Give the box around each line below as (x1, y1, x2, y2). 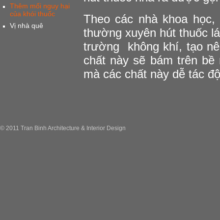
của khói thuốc (10, 10, 55, 17)
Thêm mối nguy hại (10, 2, 70, 10)
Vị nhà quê (10, 22, 43, 29)
